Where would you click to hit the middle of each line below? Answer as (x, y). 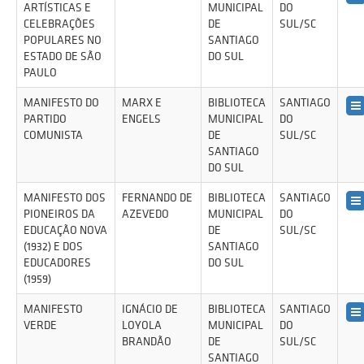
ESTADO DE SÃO (63, 56)
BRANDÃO (147, 341)
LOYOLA (142, 325)
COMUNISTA (53, 135)
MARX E (142, 102)
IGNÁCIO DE (150, 309)
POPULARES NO (63, 40)
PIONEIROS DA (59, 214)
